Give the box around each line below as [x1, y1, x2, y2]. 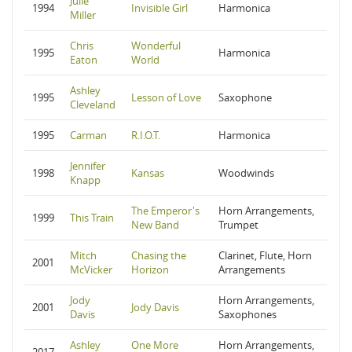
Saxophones [218, 307, 277, 321]
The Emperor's [131, 203, 200, 218]
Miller [70, 8, 96, 22]
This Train [70, 211, 114, 225]
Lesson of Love [131, 90, 201, 104]
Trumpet [218, 218, 258, 232]
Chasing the [131, 248, 186, 262]
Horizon [131, 262, 169, 277]
